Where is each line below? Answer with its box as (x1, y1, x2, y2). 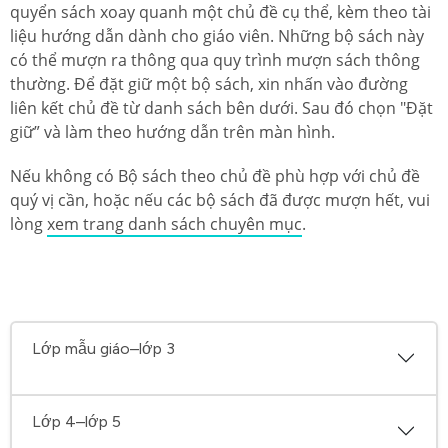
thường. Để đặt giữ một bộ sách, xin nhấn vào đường (10, 72, 408, 95)
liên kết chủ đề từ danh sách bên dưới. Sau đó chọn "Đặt (10, 96, 433, 119)
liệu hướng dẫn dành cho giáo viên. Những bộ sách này (10, 24, 424, 47)
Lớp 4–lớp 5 (32, 411, 121, 431)
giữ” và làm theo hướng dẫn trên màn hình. (10, 120, 335, 143)
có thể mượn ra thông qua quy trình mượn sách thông (10, 48, 420, 71)
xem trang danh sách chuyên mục (47, 212, 302, 235)
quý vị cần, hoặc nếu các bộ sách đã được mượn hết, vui (10, 188, 430, 211)
